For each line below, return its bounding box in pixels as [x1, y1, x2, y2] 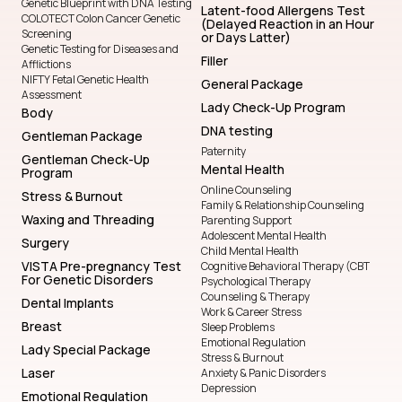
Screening [22, 26, 72, 42]
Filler [201, 52, 228, 70]
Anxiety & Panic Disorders [201, 365, 326, 381]
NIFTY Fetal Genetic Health [22, 72, 149, 88]
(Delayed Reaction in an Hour [201, 15, 374, 33]
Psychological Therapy [201, 274, 310, 290]
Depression [201, 380, 257, 397]
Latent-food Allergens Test [201, 2, 365, 20]
